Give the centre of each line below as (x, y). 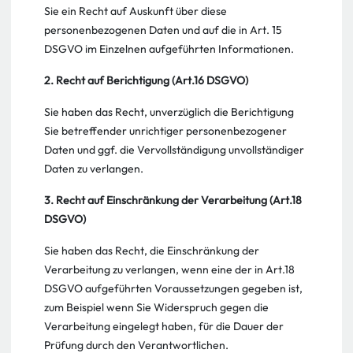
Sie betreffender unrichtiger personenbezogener (165, 131)
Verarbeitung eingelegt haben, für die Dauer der (164, 326)
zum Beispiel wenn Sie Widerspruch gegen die (156, 307)
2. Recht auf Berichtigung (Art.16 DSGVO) (146, 80)
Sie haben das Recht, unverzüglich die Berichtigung (169, 112)
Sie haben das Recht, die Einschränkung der (152, 251)
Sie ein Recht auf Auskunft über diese (136, 11)
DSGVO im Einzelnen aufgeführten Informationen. (169, 49)
